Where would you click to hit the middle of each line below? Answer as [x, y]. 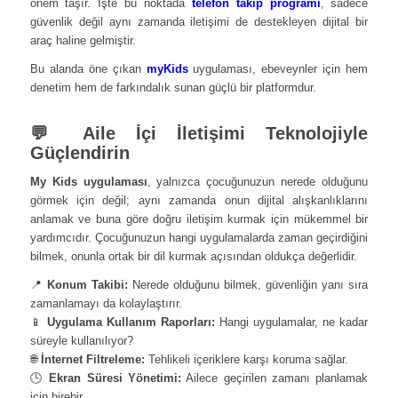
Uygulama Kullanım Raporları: [131, 322]
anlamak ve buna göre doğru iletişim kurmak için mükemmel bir [199, 219]
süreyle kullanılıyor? [81, 341]
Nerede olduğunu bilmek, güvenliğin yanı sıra [248, 285]
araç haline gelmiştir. [83, 40]
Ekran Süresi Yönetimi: [115, 378]
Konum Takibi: [87, 285]
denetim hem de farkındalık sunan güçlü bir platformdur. [173, 87]
